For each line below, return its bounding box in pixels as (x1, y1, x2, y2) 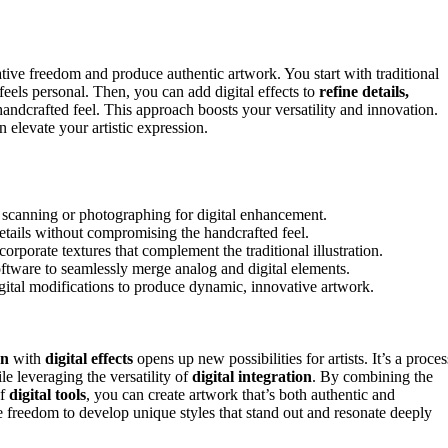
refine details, (319, 82, 409, 100)
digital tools (9, 385, 86, 403)
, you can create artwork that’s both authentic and (86, 385, 395, 403)
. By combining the (312, 367, 433, 385)
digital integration (192, 367, 312, 385)
